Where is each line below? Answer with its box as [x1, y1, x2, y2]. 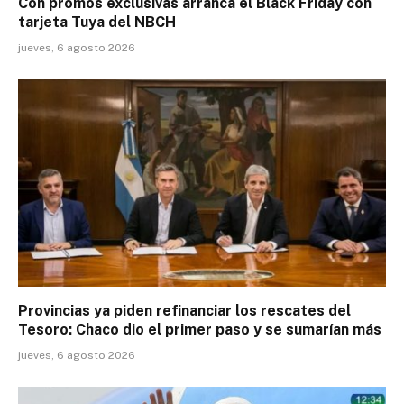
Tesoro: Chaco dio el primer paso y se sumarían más [18, 320, 381, 338]
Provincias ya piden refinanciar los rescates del [18, 301, 351, 319]
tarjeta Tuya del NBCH [18, 14, 176, 32]
